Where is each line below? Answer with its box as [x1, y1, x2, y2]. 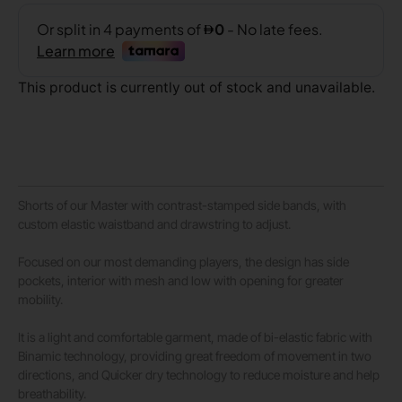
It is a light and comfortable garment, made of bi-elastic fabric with [18, 328, 372, 345]
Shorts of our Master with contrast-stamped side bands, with [18, 197, 346, 213]
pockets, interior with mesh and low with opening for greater [18, 272, 344, 288]
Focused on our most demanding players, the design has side [18, 253, 349, 269]
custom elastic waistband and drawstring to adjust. [18, 215, 291, 232]
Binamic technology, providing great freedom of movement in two [18, 347, 371, 363]
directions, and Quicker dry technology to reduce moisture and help [18, 366, 380, 382]
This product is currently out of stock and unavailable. [18, 79, 375, 97]
